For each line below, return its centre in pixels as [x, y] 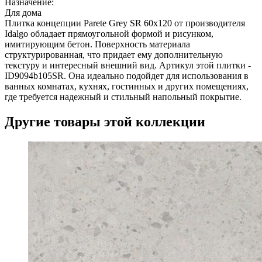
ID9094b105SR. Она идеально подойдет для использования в [127, 75]
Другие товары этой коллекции [105, 121]
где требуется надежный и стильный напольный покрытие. [123, 96]
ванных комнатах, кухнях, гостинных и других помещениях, [127, 86]
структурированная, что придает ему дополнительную [114, 54]
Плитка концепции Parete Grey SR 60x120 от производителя [125, 23]
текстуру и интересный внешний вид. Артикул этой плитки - [128, 65]
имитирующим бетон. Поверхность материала [97, 44]
